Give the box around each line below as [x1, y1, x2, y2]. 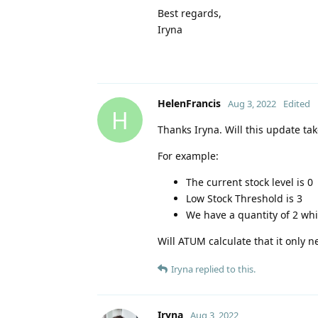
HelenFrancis [158, 97, 221, 111]
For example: [158, 149, 219, 163]
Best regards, [158, 6, 221, 21]
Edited [283, 97, 310, 111]
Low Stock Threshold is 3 [186, 192, 302, 206]
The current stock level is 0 [186, 175, 313, 190]
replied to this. [193, 263, 256, 276]
